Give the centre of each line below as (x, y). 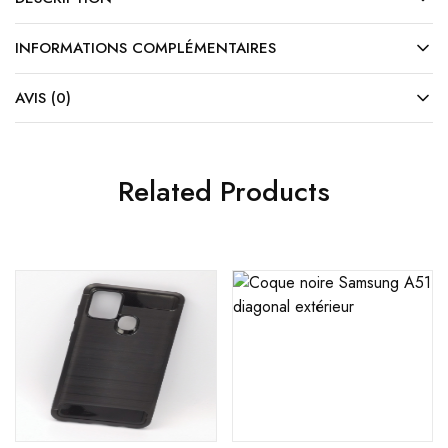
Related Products (224, 192)
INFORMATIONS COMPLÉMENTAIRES (145, 48)
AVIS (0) (43, 98)
